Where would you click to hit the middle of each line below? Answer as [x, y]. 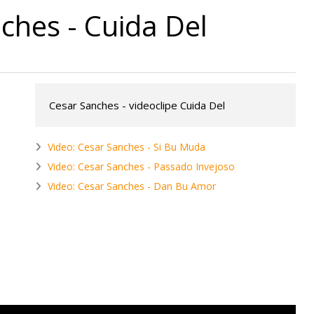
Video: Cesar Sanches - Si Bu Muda [127, 147]
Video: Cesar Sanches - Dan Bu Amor [132, 186]
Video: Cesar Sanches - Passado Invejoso [141, 167]
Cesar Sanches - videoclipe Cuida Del [137, 105]
